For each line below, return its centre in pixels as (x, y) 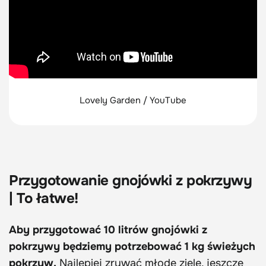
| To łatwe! (44, 199)
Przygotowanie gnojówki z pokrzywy (131, 181)
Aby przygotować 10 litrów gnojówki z (108, 230)
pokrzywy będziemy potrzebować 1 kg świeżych (132, 247)
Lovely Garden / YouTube (133, 101)
